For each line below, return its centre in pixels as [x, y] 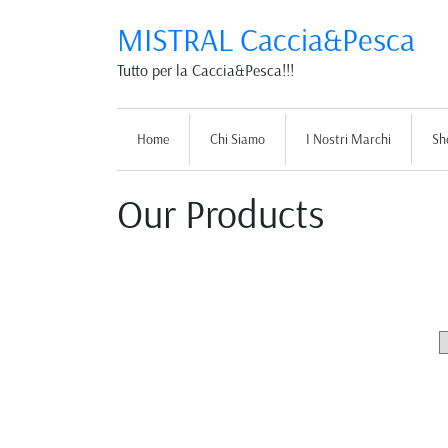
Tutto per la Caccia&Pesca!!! [205, 71]
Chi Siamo [237, 140]
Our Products [220, 215]
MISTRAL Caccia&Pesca [266, 40]
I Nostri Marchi [348, 140]
